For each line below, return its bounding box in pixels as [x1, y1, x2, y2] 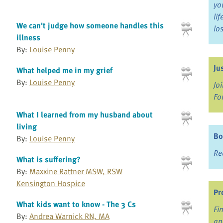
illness [16, 31, 40, 44]
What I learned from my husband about [16, 109, 153, 121]
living [16, 120, 37, 133]
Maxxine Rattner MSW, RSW [29, 165, 122, 178]
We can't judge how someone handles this [16, 19, 164, 32]
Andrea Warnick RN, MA [29, 210, 110, 222]
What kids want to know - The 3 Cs [16, 198, 136, 210]
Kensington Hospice [16, 177, 85, 190]
